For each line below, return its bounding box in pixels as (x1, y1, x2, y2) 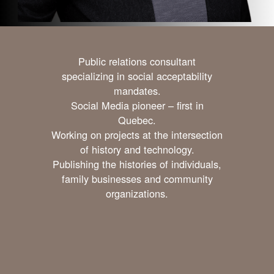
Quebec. (118, 113, 156, 128)
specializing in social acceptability (62, 68, 212, 84)
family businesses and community (61, 171, 213, 187)
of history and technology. (80, 142, 194, 157)
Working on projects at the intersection (51, 127, 223, 143)
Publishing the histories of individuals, (53, 157, 221, 172)
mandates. (113, 83, 161, 98)
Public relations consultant (78, 54, 196, 69)
